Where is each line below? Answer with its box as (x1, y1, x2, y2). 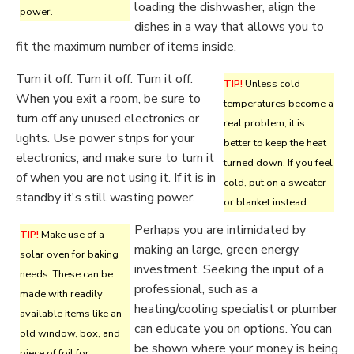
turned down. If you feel (224, 156, 333, 170)
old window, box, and (20, 326, 120, 341)
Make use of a (39, 228, 104, 242)
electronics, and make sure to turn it (16, 149, 214, 167)
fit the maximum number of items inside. (16, 38, 236, 55)
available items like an (20, 307, 122, 321)
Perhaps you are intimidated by (134, 221, 306, 239)
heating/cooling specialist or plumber (134, 300, 337, 318)
